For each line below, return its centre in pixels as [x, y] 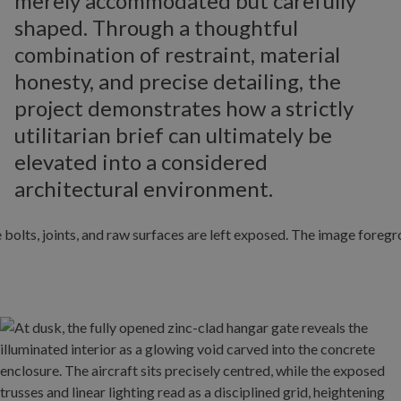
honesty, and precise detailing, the [178, 81]
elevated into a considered [141, 162]
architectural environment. [144, 188]
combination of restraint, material [177, 54]
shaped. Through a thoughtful [156, 27]
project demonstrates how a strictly [184, 108]
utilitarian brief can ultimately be [173, 135]
